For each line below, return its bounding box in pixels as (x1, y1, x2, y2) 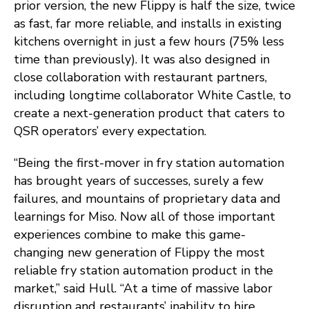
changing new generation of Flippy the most (14, 244, 265, 261)
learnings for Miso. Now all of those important (14, 208, 275, 226)
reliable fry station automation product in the (14, 262, 273, 279)
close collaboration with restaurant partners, (14, 69, 267, 86)
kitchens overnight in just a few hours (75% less (14, 33, 284, 50)
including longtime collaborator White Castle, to (14, 87, 291, 104)
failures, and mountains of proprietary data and (14, 190, 281, 208)
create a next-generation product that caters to (14, 105, 285, 122)
